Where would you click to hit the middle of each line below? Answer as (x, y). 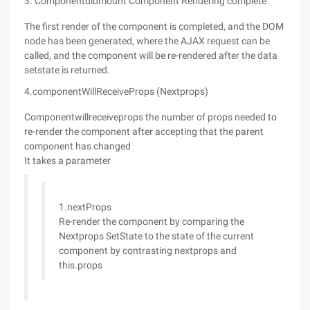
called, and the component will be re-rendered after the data (151, 55)
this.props (81, 265)
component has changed (77, 146)
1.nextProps (85, 207)
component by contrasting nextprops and (148, 250)
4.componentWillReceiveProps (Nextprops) (116, 91)
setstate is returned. (67, 70)
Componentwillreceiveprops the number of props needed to (151, 117)
